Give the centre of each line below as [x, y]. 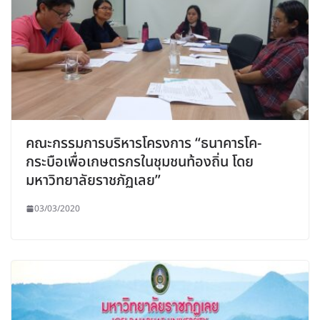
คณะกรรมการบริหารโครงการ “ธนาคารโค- [144, 143]
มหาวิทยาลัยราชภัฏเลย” [93, 180]
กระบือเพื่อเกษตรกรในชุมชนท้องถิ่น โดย [140, 162]
